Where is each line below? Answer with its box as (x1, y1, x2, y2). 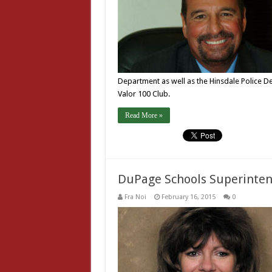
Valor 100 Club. (117, 89, 170, 98)
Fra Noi (124, 193, 146, 201)
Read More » (124, 111, 163, 120)
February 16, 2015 (161, 193, 216, 201)
